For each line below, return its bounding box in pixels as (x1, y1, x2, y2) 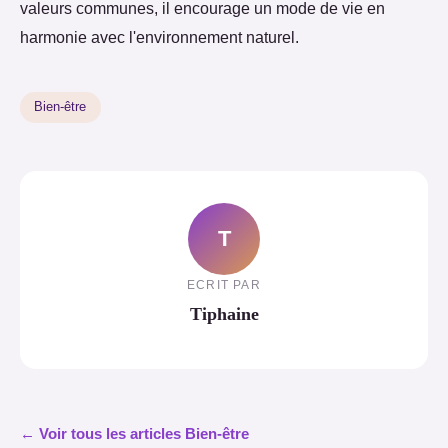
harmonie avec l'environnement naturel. (20, 27, 299, 46)
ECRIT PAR (187, 278, 261, 293)
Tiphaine (189, 304, 259, 325)
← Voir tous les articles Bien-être (20, 424, 249, 442)
